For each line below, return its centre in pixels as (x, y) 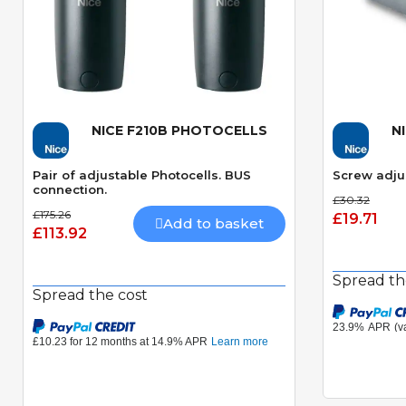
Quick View (159, 138)
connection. (70, 190)
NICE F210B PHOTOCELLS (179, 131)
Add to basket (213, 224)
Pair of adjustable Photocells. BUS (142, 175)
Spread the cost (90, 295)
